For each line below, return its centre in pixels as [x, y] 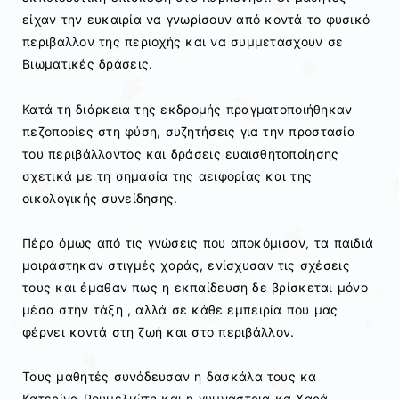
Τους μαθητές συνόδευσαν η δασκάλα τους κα [170, 376]
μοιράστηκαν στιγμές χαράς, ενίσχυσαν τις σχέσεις [186, 265]
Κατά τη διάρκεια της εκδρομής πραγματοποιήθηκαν [187, 109]
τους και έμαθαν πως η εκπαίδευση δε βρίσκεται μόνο [195, 287]
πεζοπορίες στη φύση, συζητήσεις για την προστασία [189, 131]
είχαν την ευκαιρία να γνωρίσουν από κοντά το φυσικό [196, 20]
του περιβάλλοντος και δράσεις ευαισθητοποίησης [181, 153]
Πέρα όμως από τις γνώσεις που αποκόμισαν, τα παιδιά [198, 242]
